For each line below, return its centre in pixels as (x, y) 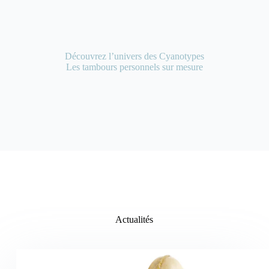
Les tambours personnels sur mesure (134, 67)
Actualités (134, 219)
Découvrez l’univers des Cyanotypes (134, 56)
